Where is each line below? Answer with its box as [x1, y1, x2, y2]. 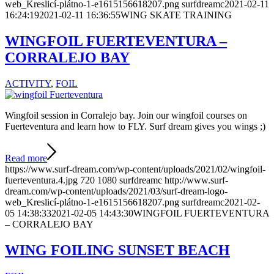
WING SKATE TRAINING [120, 10, 232, 21]
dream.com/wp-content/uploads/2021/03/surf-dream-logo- [5, 186, 228, 197]
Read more [5, 153, 47, 164]
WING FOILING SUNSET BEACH [5, 242, 230, 259]
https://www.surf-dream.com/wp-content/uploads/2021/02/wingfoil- [5, 164, 265, 175]
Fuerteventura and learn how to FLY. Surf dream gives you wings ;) [5, 121, 265, 132]
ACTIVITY [5, 78, 51, 89]
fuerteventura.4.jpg [5, 175, 78, 186]
